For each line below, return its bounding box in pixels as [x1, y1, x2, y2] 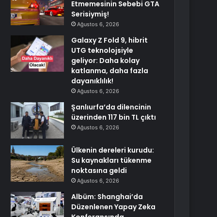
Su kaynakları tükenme [71, 155, 152, 165]
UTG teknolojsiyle [71, 46, 134, 55]
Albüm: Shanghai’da [71, 192, 143, 201]
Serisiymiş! [71, 9, 109, 19]
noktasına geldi [71, 166, 127, 175]
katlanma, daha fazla [71, 66, 149, 76]
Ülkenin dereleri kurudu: [71, 145, 155, 155]
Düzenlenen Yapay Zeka [71, 202, 156, 212]
